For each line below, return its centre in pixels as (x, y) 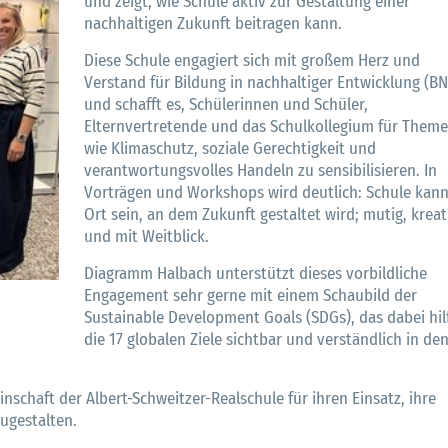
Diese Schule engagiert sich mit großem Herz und (252, 60)
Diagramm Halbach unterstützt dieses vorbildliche (255, 273)
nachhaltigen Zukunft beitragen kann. (213, 23)
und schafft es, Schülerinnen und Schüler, (226, 104)
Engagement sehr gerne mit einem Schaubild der (250, 295)
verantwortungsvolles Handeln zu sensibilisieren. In (260, 170)
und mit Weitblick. (146, 236)
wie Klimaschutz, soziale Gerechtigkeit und (230, 148)
